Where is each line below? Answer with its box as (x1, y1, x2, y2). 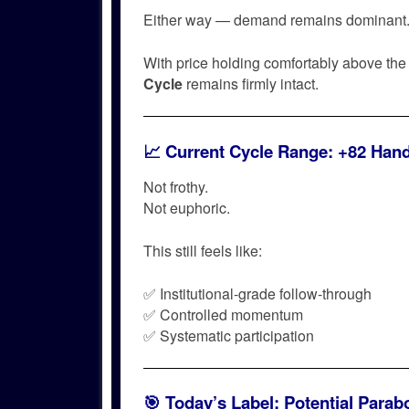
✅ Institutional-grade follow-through (143, 282, 372, 304)
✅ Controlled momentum (143, 303, 303, 325)
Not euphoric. (143, 196, 230, 218)
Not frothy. (143, 175, 208, 197)
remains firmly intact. (183, 72, 319, 94)
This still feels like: (143, 239, 262, 261)
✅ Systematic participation (143, 324, 314, 346)
